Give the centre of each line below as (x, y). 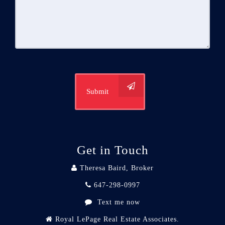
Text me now (119, 202)
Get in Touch (113, 150)
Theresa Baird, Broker (117, 168)
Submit (97, 91)
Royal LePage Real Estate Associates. (117, 219)
